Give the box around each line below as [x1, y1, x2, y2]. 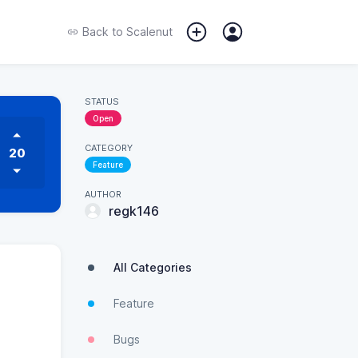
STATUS [85, 96, 119, 107]
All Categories [113, 261, 192, 274]
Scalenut [123, 25, 173, 38]
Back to [82, 25, 123, 38]
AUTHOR [85, 189, 121, 200]
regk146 [109, 203, 159, 219]
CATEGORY [85, 142, 133, 153]
